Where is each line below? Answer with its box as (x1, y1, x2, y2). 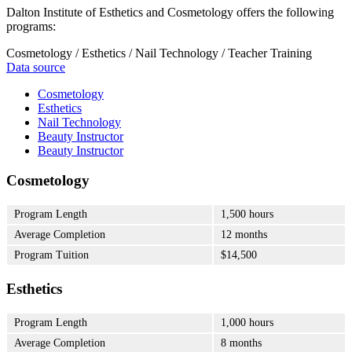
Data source (6, 60, 65, 74)
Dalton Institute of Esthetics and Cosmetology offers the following (6, 5, 334, 19)
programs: (6, 19, 56, 33)
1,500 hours (221, 208, 273, 221)
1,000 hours (221, 316, 273, 328)
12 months (221, 229, 267, 241)
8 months (221, 336, 262, 349)
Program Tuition (14, 249, 89, 262)
